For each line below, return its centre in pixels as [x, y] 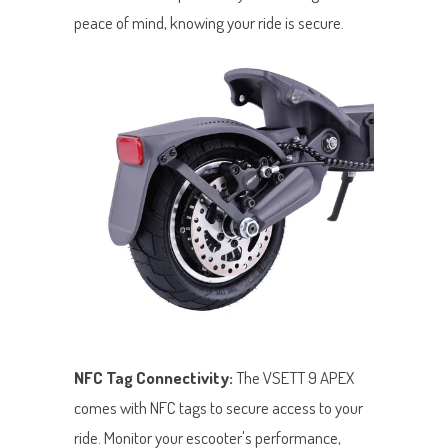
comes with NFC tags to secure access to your [218, 408]
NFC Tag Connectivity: [155, 378]
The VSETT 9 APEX [295, 378]
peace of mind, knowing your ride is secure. [209, 23]
